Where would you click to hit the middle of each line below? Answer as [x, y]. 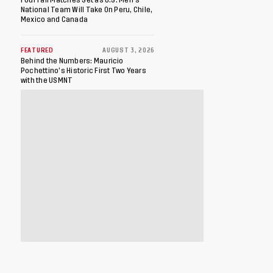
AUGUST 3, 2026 [129, 50]
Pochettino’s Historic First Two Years [83, 70]
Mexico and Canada [55, 19]
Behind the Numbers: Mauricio [72, 61]
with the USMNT [47, 80]
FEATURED [37, 50]
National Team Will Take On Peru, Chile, [87, 9]
